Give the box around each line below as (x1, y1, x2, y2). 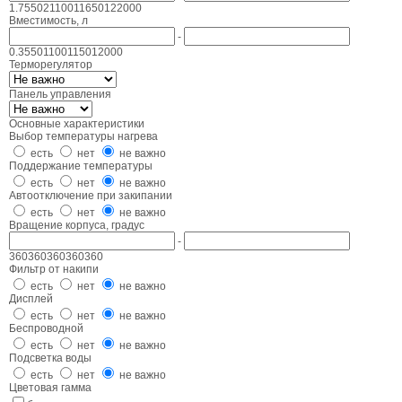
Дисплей (9, 293, 53, 306)
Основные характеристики (9, 118, 144, 131)
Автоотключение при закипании (9, 189, 172, 203)
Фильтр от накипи (9, 263, 99, 276)
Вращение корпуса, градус (9, 219, 144, 232)
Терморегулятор (9, 58, 92, 72)
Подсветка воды (9, 352, 92, 365)
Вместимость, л (9, 14, 88, 28)
